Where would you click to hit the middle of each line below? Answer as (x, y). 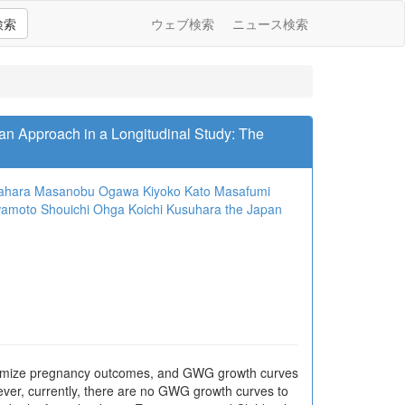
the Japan (254, 209)
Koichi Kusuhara (175, 209)
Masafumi (242, 191)
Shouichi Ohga (83, 209)
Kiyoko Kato (177, 191)
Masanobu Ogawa (87, 191)
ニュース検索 (270, 24)
